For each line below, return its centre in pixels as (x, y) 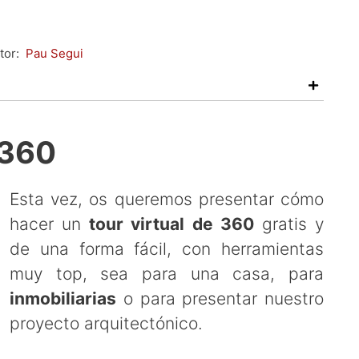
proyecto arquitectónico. (106, 323)
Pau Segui (54, 53)
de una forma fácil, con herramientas (167, 249)
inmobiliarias (63, 298)
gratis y (289, 224)
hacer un (50, 224)
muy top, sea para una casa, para (167, 274)
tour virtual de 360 (171, 224)
